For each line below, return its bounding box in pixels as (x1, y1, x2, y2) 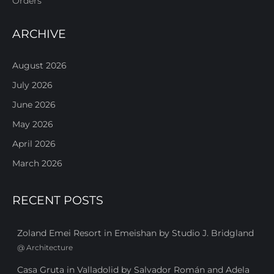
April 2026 (12, 138, 56, 149)
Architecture (26, 242, 73, 252)
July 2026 (12, 79, 53, 91)
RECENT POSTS (12, 193, 103, 207)
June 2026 (12, 98, 56, 110)
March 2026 (12, 157, 62, 169)
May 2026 (12, 118, 53, 130)
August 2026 (12, 59, 67, 71)
